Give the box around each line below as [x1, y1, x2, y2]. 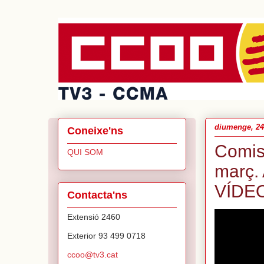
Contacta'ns [67, 189, 127, 201]
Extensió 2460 [67, 212, 120, 222]
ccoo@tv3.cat [67, 249, 118, 259]
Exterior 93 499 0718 [67, 230, 146, 240]
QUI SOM [67, 147, 103, 157]
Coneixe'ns [67, 124, 123, 137]
